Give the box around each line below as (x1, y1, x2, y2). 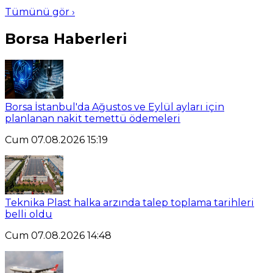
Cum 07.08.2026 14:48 (5, 229, 112, 241)
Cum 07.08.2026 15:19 (5, 133, 108, 146)
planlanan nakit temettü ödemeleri (5, 112, 180, 124)
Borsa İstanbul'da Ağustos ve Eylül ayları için (5, 101, 224, 113)
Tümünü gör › (5, 5, 75, 18)
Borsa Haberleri (5, 29, 127, 48)
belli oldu (5, 208, 52, 220)
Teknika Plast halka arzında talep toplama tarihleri (5, 196, 254, 208)
